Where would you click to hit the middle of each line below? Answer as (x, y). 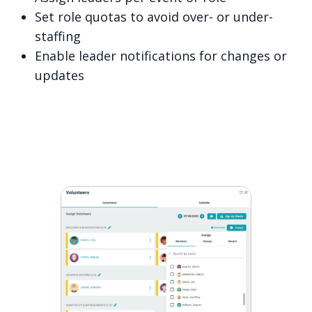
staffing (57, 37)
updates (59, 76)
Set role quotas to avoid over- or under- (154, 17)
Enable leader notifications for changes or (161, 56)
